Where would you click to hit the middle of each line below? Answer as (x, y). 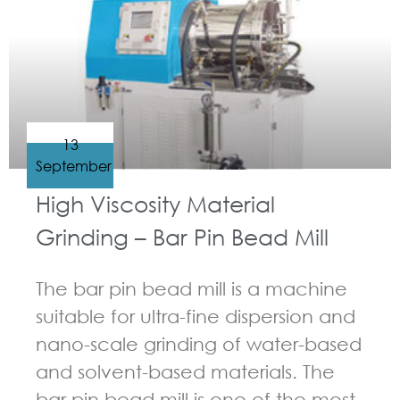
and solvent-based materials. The (185, 371)
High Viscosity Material (155, 203)
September (74, 165)
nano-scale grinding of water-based (199, 344)
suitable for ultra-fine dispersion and (196, 316)
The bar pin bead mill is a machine (192, 288)
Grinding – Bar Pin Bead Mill (182, 236)
